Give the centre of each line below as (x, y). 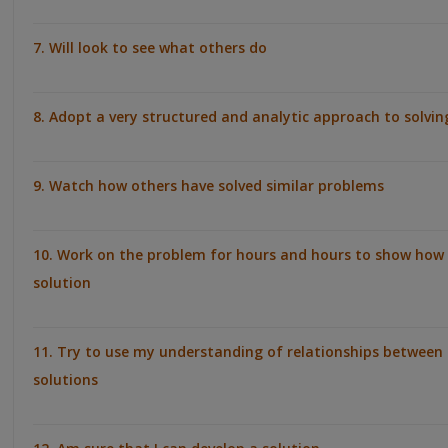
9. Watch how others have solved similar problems (208, 185)
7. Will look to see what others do (150, 47)
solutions (65, 379)
